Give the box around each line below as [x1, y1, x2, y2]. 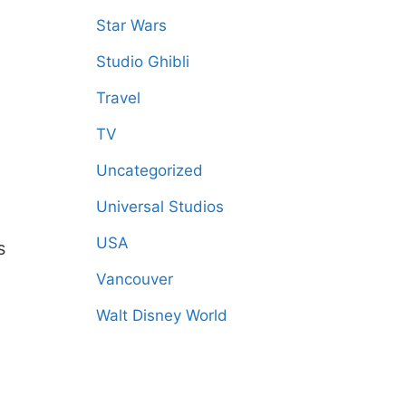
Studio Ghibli [96, 53, 189, 72]
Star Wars [96, 16, 167, 35]
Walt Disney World [96, 306, 227, 325]
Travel [96, 89, 140, 108]
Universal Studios [96, 198, 224, 217]
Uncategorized [96, 161, 203, 180]
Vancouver [96, 270, 173, 289]
